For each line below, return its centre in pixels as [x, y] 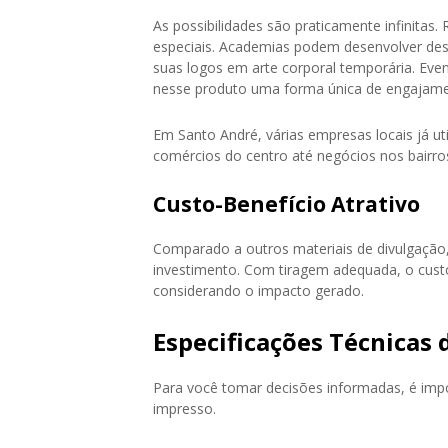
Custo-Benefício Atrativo [286, 203]
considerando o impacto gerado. [258, 290]
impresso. [184, 408]
